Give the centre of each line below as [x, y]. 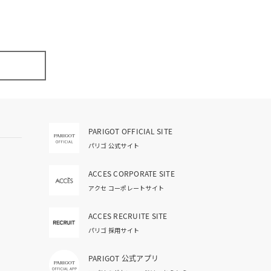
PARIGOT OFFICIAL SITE [131, 131]
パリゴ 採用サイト [114, 230]
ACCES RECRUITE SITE [128, 216]
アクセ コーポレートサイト [126, 188]
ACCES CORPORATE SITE [132, 173]
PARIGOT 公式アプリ [124, 258]
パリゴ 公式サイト [114, 146]
